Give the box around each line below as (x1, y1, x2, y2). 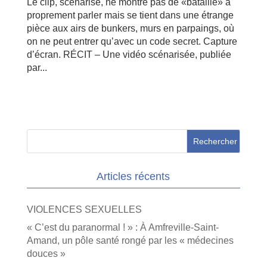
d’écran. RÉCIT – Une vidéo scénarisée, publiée (26, 49, 231, 60)
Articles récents (97, 170, 170, 182)
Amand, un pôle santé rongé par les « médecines (26, 235, 234, 246)
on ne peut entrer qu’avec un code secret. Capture (26, 36, 237, 46)
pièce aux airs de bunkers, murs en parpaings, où (26, 23, 234, 33)
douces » (26, 248, 66, 259)
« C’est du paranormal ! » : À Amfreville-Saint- (26, 222, 219, 232)
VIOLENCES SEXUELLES (26, 204, 142, 215)
